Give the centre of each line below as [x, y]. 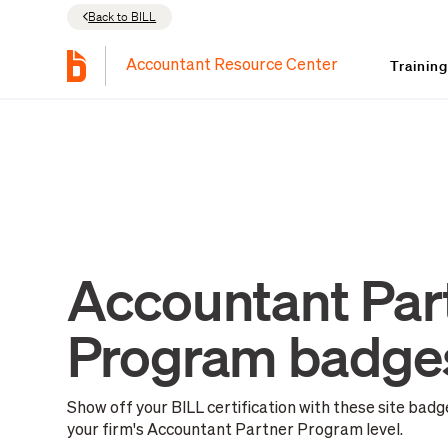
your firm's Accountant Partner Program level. [235, 431]
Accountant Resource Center [231, 66]
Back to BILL [122, 16]
